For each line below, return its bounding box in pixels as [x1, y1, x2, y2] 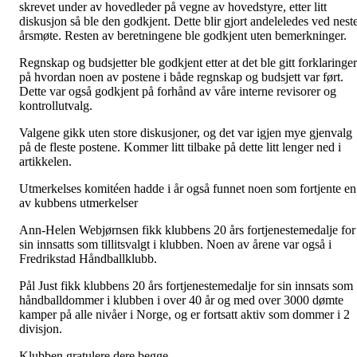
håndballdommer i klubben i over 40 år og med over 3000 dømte [19, 292, 343, 307]
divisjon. [19, 321, 62, 335]
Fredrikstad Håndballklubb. [19, 251, 157, 265]
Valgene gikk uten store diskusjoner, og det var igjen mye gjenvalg [19, 125, 352, 139]
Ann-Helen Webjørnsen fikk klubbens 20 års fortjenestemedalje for [19, 222, 355, 237]
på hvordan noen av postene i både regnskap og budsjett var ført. [19, 69, 343, 84]
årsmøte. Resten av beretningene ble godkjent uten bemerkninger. [19, 28, 347, 42]
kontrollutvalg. [19, 98, 92, 112]
